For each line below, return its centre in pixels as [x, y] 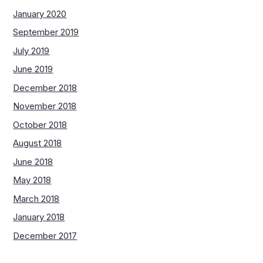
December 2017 [45, 235]
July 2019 [31, 50]
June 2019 [33, 69]
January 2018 [39, 217]
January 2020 [40, 14]
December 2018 [45, 87]
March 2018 [36, 198]
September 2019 [46, 32]
